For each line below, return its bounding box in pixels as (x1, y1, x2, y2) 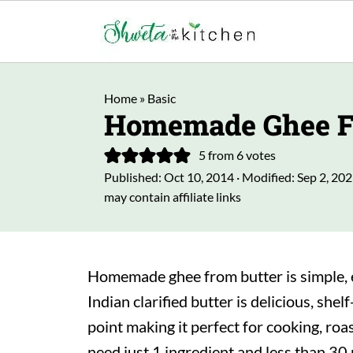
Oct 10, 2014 (164, 169, 234, 184)
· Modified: (234, 169, 297, 184)
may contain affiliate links (104, 189, 241, 204)
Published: (104, 169, 164, 184)
